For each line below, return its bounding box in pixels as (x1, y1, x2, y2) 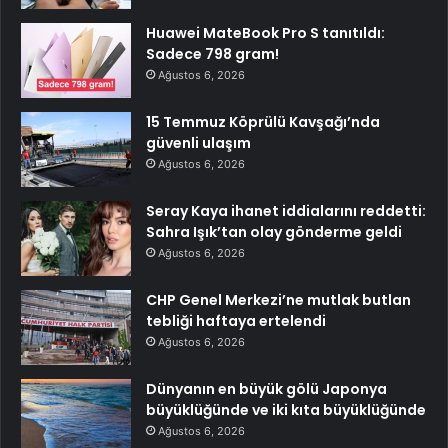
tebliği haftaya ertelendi (146, 311, 326, 332)
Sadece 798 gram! (146, 44, 279, 65)
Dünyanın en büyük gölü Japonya (146, 379, 387, 400)
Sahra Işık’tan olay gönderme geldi (146, 222, 402, 243)
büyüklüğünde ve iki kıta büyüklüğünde (146, 400, 426, 421)
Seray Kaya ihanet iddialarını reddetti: (146, 201, 426, 222)
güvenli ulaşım (146, 133, 251, 154)
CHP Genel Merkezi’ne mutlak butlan (146, 290, 411, 311)
